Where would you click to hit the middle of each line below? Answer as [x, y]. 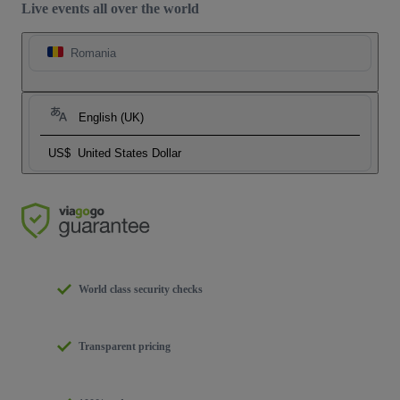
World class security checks [141, 290]
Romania [93, 54]
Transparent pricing [125, 347]
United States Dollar [129, 154]
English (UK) [111, 118]
